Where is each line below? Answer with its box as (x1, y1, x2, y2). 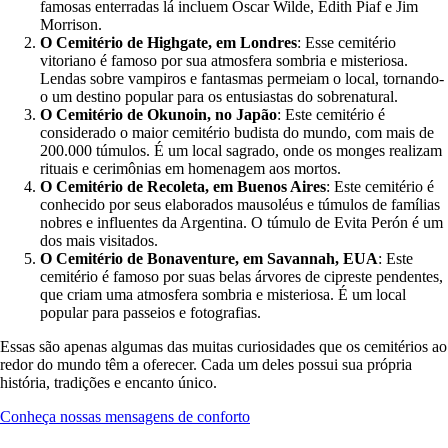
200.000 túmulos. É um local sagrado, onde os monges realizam (40, 141, 442, 159)
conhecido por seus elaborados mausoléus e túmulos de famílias (40, 195, 440, 213)
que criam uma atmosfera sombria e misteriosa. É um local (40, 285, 406, 303)
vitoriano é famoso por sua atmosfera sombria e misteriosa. (40, 51, 408, 69)
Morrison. (40, 15, 102, 33)
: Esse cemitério (297, 33, 396, 51)
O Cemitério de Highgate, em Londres (40, 33, 297, 51)
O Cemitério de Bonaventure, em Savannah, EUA (40, 249, 378, 267)
